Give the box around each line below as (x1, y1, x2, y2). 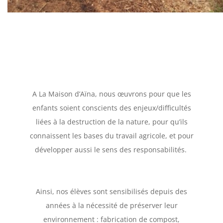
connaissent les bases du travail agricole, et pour (29, 131, 194, 141)
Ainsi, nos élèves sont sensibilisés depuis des (36, 187, 187, 197)
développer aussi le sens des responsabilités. (34, 145, 189, 155)
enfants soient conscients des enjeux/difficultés (32, 103, 191, 113)
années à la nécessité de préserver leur (45, 201, 178, 211)
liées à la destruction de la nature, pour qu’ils (35, 117, 188, 127)
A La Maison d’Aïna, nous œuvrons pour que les (32, 89, 191, 99)
